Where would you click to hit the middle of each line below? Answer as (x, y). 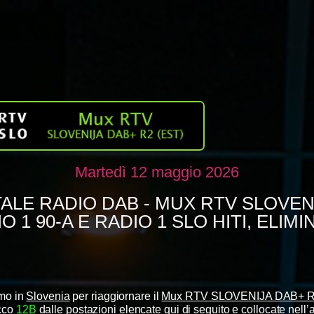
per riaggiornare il (116, 296)
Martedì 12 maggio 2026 (157, 172)
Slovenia (48, 296)
